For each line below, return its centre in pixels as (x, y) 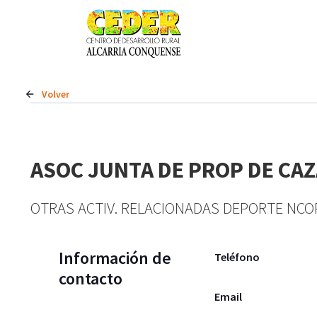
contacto (90, 278)
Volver (55, 94)
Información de (115, 258)
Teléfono (237, 257)
